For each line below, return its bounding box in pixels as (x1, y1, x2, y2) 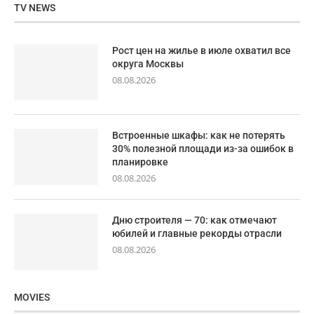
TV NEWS (14, 2, 55, 14)
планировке (112, 156, 168, 168)
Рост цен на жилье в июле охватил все (112, 45, 291, 57)
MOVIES (14, 292, 50, 303)
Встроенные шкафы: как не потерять (112, 130, 285, 142)
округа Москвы (112, 58, 184, 70)
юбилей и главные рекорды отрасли (112, 228, 282, 240)
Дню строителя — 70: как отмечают (112, 214, 277, 226)
